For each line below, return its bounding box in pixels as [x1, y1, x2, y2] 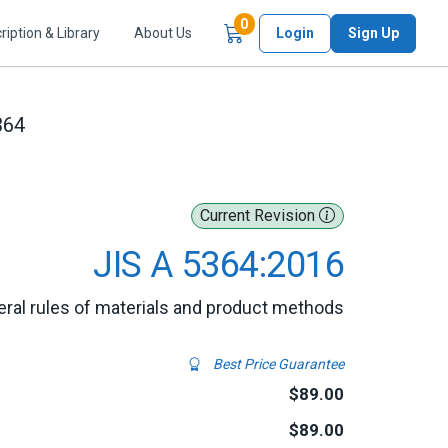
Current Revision [200, 206, 319, 225]
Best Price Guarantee [210, 356, 344, 372]
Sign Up [348, 24, 399, 41]
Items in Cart [247, 15, 333, 32]
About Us [134, 24, 192, 41]
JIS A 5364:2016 [93, 244, 344, 286]
